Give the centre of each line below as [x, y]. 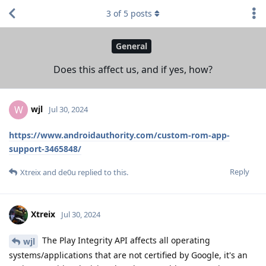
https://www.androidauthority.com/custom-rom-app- [119, 135]
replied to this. [102, 172]
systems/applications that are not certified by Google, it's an [128, 255]
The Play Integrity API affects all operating [125, 240]
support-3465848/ [45, 148]
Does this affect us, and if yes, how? [133, 69]
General [132, 46]
